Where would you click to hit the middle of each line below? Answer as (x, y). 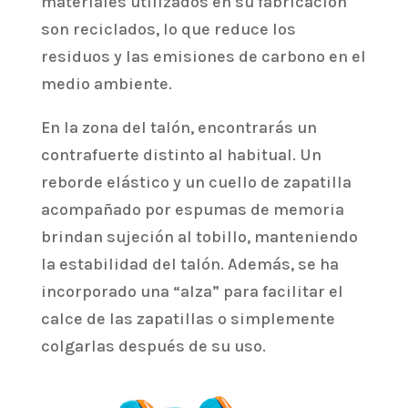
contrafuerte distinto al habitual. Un (181, 154)
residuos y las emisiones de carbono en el (203, 56)
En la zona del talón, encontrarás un (178, 127)
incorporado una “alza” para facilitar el (192, 291)
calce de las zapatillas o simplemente (188, 318)
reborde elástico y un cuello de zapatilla (196, 182)
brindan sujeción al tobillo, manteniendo (199, 236)
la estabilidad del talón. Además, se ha (189, 264)
